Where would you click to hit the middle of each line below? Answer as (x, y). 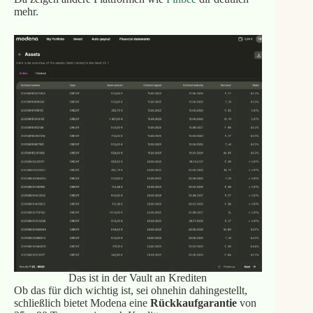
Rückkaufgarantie (193, 303)
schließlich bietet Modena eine (82, 303)
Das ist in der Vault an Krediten (138, 278)
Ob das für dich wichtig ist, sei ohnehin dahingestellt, (130, 290)
